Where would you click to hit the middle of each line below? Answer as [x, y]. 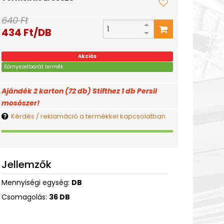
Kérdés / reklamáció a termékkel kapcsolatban [88, 116]
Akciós [87, 56]
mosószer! [20, 103]
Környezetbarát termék [33, 67]
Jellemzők [26, 164]
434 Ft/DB [26, 32]
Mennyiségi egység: [36, 182]
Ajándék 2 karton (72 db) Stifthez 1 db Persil [79, 91]
